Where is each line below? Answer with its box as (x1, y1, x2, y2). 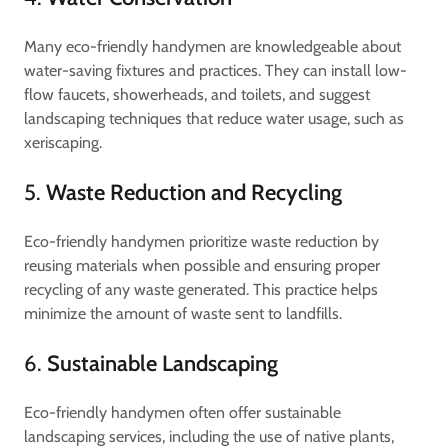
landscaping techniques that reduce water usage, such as (24, 109, 404, 128)
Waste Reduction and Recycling (46, 179, 342, 206)
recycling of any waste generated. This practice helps (24, 280, 378, 299)
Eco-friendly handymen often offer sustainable (24, 403, 341, 422)
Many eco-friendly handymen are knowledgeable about (24, 37, 401, 56)
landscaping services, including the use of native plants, (24, 427, 394, 446)
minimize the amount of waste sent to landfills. (24, 304, 342, 323)
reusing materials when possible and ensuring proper (24, 256, 380, 275)
